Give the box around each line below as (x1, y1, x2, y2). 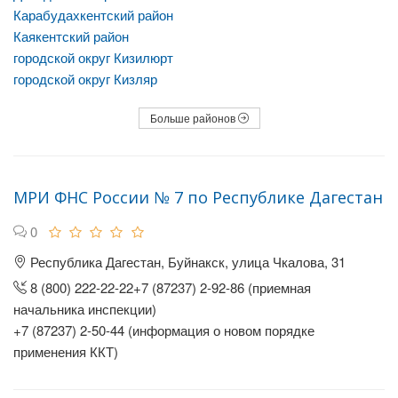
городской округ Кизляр (13, 69, 157, 88)
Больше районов (149, 110, 238, 125)
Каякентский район (13, 27, 129, 45)
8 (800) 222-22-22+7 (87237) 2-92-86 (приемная (27, 278, 311, 297)
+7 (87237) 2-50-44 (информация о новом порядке (13, 321, 314, 339)
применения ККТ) (13, 342, 118, 361)
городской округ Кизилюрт (13, 48, 173, 67)
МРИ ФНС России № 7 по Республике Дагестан (13, 187, 383, 208)
